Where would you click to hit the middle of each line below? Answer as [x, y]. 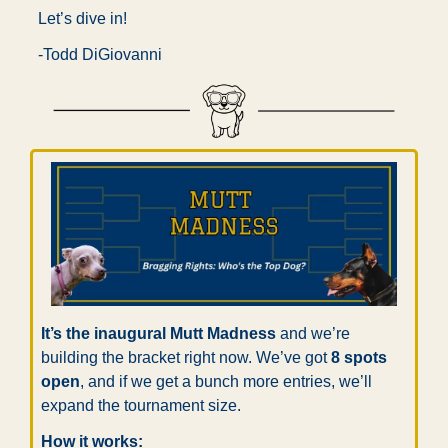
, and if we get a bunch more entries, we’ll [226, 381]
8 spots [359, 357]
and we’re [313, 333]
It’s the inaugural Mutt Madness [158, 333]
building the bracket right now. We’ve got [186, 357]
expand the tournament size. [141, 405]
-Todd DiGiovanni [100, 54]
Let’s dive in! [82, 18]
